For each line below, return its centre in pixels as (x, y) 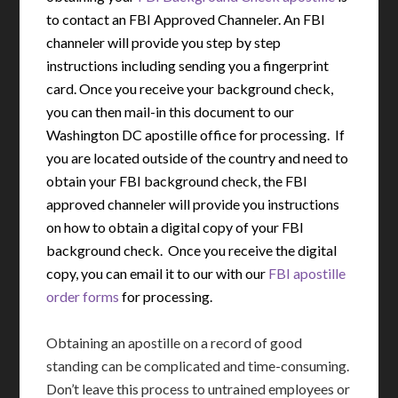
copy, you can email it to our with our (158, 274)
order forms (83, 297)
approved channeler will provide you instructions (193, 204)
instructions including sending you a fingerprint (188, 66)
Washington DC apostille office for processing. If (196, 135)
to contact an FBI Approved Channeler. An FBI (186, 20)
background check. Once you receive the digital (192, 251)
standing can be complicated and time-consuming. (198, 366)
